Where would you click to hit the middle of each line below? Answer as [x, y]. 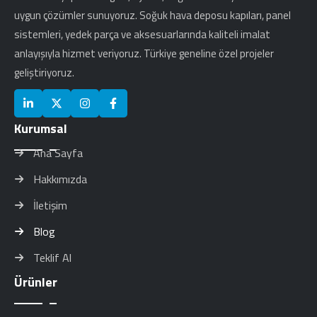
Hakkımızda [60, 179]
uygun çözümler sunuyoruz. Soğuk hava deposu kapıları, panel [152, 15]
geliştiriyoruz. [44, 72]
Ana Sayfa [58, 152]
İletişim [50, 205]
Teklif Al [52, 257]
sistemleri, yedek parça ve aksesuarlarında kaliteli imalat [142, 34]
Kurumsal [41, 128]
